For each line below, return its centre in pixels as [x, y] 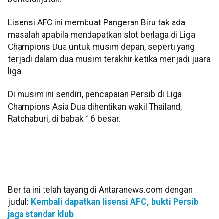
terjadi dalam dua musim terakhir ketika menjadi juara [109, 59]
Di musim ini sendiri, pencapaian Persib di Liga [95, 95]
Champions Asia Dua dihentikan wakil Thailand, [95, 107]
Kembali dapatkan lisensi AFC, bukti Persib [115, 202]
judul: [19, 202]
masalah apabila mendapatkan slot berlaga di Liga [101, 34]
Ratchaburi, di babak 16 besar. [64, 119]
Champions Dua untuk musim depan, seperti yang [101, 47]
